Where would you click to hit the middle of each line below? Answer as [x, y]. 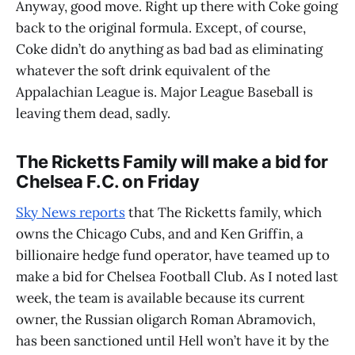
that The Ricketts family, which [223, 213]
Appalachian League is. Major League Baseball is [164, 92]
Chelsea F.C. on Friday [108, 181]
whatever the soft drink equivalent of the [143, 70]
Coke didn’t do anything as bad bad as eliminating [169, 49]
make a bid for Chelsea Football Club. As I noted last [177, 277]
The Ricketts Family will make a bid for [172, 161]
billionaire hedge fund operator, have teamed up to [173, 256]
